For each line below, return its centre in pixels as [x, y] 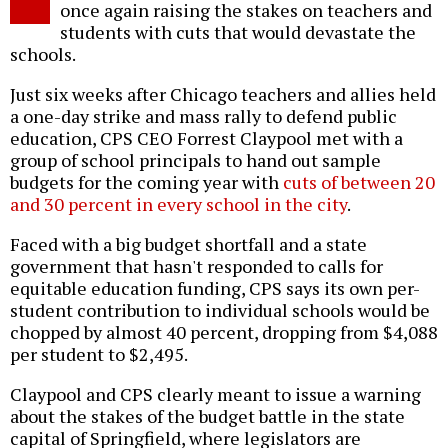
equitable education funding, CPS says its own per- [215, 288]
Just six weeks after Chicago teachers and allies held [223, 94]
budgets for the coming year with [146, 182]
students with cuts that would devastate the [238, 32]
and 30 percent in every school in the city [178, 204]
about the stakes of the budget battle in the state [207, 416]
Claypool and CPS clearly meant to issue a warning [215, 394]
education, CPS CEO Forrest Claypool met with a [206, 138]
